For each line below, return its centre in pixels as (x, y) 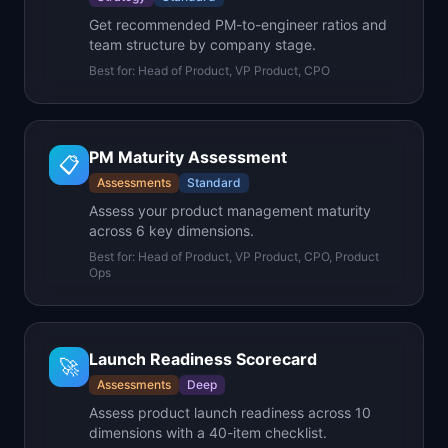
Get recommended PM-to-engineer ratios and (238, 24)
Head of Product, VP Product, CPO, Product (258, 256)
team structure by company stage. (202, 44)
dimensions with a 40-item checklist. (208, 432)
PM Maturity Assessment (188, 157)
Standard (214, 182)
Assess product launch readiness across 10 (230, 412)
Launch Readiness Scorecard (203, 359)
